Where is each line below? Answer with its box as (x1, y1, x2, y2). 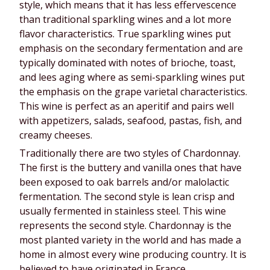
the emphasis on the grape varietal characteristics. (19, 85, 247, 99)
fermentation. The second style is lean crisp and (19, 189, 234, 203)
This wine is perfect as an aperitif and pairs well (19, 99, 234, 113)
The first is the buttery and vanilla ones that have (19, 160, 242, 174)
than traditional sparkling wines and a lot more (19, 13, 231, 27)
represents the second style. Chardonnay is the (19, 218, 231, 232)
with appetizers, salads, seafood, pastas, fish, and (19, 114, 242, 128)
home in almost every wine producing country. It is (19, 247, 246, 261)
